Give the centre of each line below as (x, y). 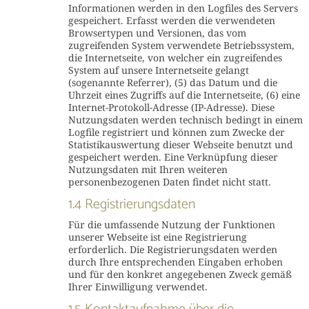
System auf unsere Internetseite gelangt (158, 70)
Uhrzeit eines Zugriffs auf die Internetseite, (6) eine (184, 95)
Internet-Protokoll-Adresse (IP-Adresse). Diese (171, 107)
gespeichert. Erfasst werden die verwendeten (171, 20)
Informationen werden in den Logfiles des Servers (183, 8)
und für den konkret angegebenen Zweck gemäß (180, 274)
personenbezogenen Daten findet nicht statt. (169, 182)
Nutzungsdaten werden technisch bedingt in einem (185, 120)
